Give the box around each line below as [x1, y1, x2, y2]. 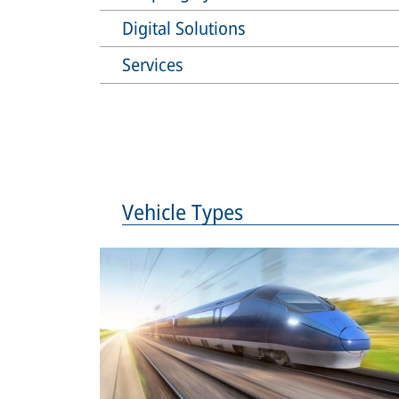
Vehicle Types [122, 196, 243, 226]
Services [122, 52, 183, 77]
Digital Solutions [122, 15, 246, 40]
